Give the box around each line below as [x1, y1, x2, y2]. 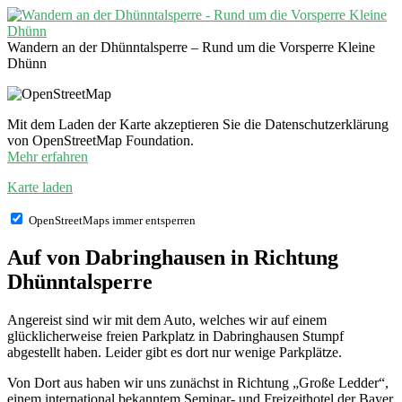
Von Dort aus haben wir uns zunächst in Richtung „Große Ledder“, [7, 375, 389, 391]
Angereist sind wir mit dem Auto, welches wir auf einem [7, 312, 327, 328]
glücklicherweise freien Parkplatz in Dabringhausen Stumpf [7, 328, 344, 345]
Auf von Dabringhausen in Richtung [7, 246, 338, 270]
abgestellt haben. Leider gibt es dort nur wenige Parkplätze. [7, 345, 342, 361]
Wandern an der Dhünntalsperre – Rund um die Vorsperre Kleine [7, 39, 375, 56]
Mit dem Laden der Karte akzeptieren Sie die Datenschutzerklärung [7, 117, 389, 133]
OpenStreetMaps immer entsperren [29, 214, 196, 228]
